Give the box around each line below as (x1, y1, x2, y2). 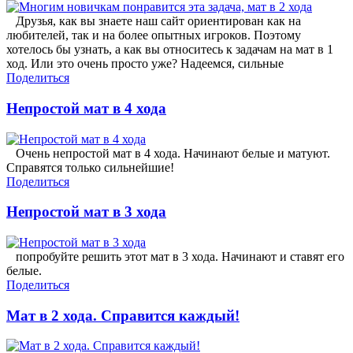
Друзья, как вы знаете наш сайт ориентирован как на (6, 14, 301, 28)
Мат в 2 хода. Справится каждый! (6, 307, 240, 324)
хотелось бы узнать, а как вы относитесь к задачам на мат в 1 (6, 43, 333, 57)
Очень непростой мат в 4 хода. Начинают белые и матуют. (6, 146, 330, 160)
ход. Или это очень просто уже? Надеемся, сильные (6, 57, 284, 71)
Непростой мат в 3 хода (6, 203, 166, 221)
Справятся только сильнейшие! (6, 160, 174, 174)
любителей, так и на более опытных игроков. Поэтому (6, 28, 301, 43)
